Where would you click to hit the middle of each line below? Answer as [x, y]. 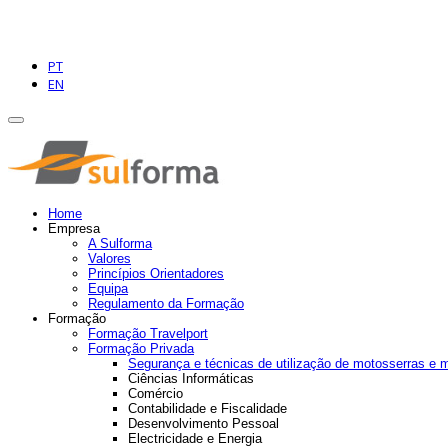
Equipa [108, 289]
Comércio [155, 394]
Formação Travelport [148, 334]
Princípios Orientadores [156, 274]
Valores [109, 259]
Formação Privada [141, 349]
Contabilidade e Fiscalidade [207, 409]
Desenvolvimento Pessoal [203, 424]
